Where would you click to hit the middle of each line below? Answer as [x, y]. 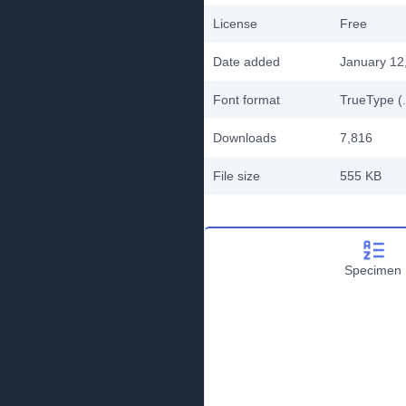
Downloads [245, 138]
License [235, 24]
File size [237, 176]
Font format [246, 100]
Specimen [373, 270]
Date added [246, 62]
